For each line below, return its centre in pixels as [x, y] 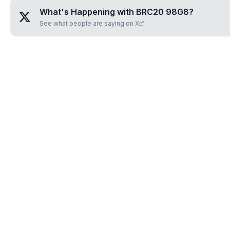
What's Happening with [88, 12]
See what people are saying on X [89, 23]
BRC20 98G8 [162, 12]
